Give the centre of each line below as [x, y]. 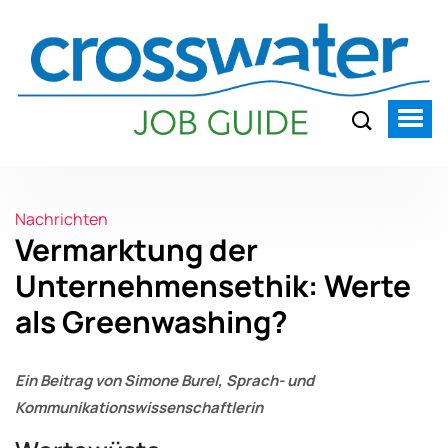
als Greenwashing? [151, 321]
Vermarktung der [136, 249]
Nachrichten [61, 218]
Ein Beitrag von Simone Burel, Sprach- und [164, 380]
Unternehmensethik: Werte [213, 285]
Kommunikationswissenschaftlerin [139, 407]
